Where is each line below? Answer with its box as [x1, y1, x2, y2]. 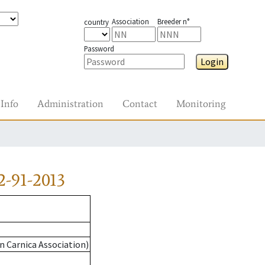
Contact [122, 97, 157, 110]
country [83, 17, 109, 27]
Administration [37, 97, 104, 110]
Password [83, 44, 114, 53]
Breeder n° [157, 17, 189, 26]
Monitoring [176, 97, 225, 110]
